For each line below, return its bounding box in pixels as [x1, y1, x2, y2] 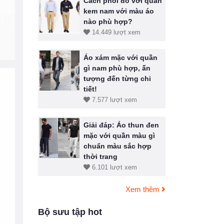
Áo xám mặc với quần [83, 53, 157, 61]
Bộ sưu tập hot [38, 207, 102, 217]
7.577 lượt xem [90, 96, 137, 103]
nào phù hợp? [83, 17, 132, 25]
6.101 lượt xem [90, 163, 137, 171]
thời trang [83, 152, 117, 160]
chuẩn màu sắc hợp [83, 142, 151, 150]
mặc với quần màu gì [83, 131, 155, 139]
